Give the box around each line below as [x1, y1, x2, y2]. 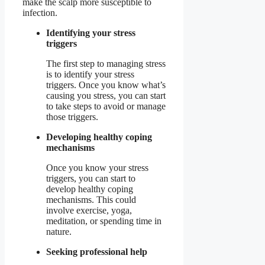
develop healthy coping [46, 183, 133, 194]
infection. [22, 7, 57, 18]
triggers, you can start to [46, 173, 135, 183]
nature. [46, 226, 72, 237]
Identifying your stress [46, 27, 135, 38]
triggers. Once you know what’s [46, 79, 166, 90]
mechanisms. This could [46, 194, 136, 205]
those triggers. [46, 111, 98, 122]
